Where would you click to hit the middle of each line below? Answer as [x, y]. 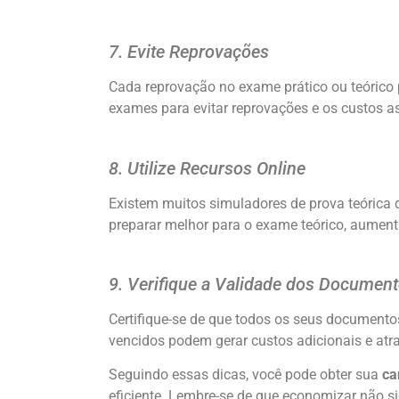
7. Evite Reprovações [189, 52]
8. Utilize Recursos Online [207, 168]
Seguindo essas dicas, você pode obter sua [245, 375]
